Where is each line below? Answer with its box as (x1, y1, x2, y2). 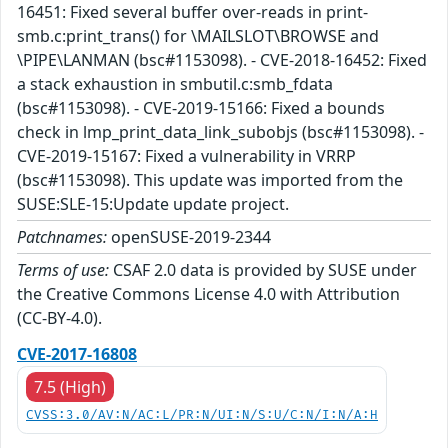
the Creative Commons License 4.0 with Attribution (17, 283, 400, 306)
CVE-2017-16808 (17, 343, 137, 366)
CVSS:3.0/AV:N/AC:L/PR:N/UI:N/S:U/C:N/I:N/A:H (26, 408, 378, 424)
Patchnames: (17, 226, 107, 249)
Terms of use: (17, 259, 109, 282)
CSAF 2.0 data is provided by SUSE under (109, 259, 417, 282)
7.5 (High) (34, 376, 106, 399)
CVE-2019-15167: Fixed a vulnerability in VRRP (17, 145, 356, 168)
